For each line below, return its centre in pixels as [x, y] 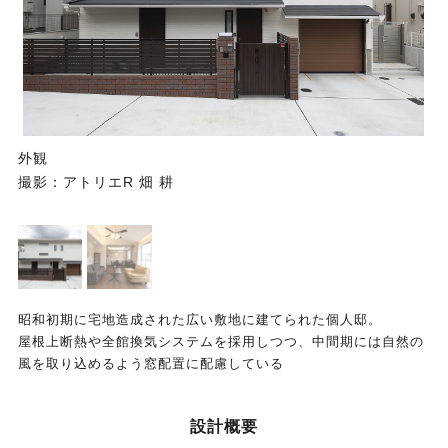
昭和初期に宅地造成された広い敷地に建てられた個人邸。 [199, 320]
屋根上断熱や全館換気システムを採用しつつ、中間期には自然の [220, 342]
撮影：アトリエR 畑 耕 [95, 182]
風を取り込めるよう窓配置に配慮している [150, 364]
